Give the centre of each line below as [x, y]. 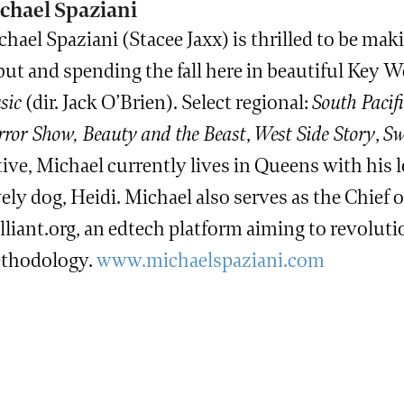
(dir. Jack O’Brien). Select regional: [167, 103]
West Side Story [315, 134]
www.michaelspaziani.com [211, 261]
